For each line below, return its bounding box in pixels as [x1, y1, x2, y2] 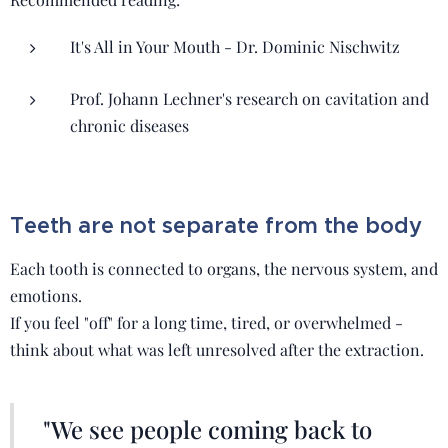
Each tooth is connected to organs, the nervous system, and [10, 258, 438, 279]
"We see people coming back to [43, 413, 372, 445]
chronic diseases [70, 115, 189, 136]
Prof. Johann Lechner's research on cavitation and [70, 88, 429, 109]
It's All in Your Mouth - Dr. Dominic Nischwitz [70, 36, 400, 57]
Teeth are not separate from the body [10, 212, 422, 239]
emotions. [10, 285, 82, 306]
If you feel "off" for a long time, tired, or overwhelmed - [10, 312, 403, 333]
